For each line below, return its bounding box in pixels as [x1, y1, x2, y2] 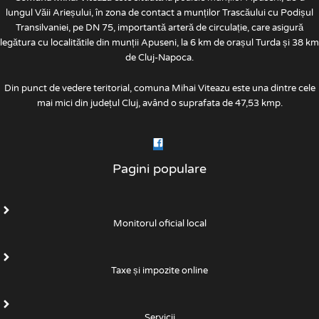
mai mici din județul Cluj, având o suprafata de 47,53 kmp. [36, 97, 283, 109]
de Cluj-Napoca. [125, 51, 194, 63]
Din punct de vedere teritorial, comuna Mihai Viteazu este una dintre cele [4, 82, 315, 94]
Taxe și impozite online [111, 265, 208, 277]
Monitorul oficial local [113, 218, 206, 230]
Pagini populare [113, 160, 206, 177]
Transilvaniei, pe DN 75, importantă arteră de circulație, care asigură [16, 21, 303, 33]
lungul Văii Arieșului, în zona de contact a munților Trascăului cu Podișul [6, 6, 313, 19]
